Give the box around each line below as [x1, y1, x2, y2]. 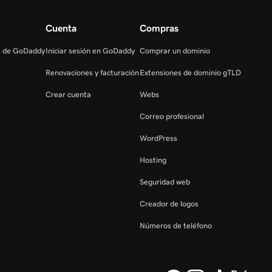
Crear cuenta [45, 89, 91, 99]
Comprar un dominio [139, 46, 210, 55]
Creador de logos [139, 199, 199, 208]
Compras [139, 22, 178, 33]
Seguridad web [139, 177, 190, 186]
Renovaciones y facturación [45, 67, 139, 77]
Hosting [139, 155, 166, 165]
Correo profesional [139, 111, 204, 121]
